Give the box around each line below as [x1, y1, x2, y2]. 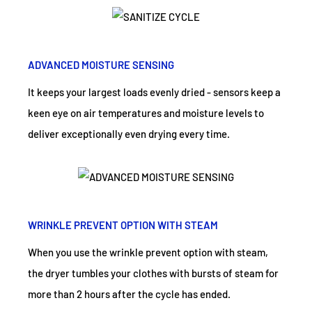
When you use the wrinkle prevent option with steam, [28, 245, 268, 258]
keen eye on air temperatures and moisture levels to [28, 106, 264, 119]
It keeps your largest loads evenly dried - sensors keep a [28, 85, 281, 98]
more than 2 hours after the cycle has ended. [28, 287, 231, 300]
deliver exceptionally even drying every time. [28, 127, 230, 140]
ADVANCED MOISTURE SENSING [28, 58, 174, 71]
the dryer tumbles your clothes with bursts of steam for [28, 266, 279, 279]
